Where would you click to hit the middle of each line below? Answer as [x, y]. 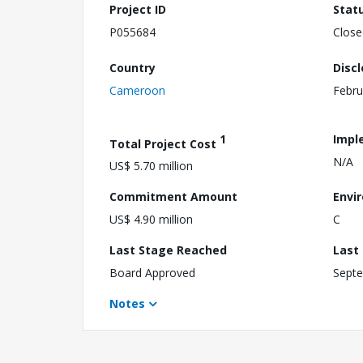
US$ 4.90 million [151, 220]
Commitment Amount [173, 197]
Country [132, 67]
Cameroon [137, 90]
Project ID [138, 9]
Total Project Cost [164, 143]
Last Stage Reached [168, 250]
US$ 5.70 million [151, 166]
